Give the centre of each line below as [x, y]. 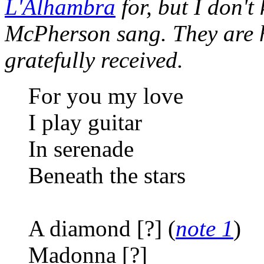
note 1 [204, 228]
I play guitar [85, 122]
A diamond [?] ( [102, 228]
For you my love [106, 95]
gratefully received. [94, 60]
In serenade [81, 148]
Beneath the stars [107, 175]
